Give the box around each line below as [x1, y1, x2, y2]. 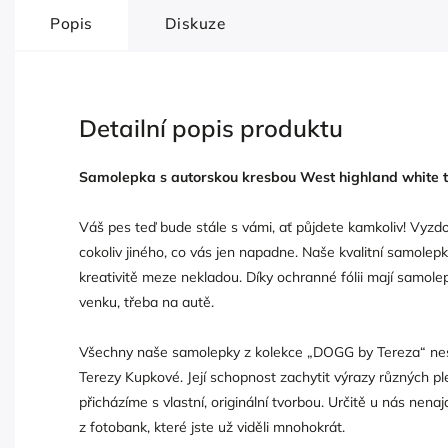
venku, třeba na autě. [79, 292, 214, 311]
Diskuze [164, 14, 225, 34]
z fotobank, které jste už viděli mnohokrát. [79, 417, 345, 436]
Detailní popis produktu [79, 113, 343, 144]
